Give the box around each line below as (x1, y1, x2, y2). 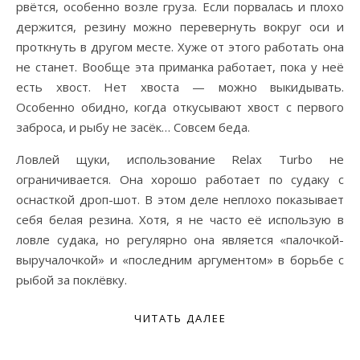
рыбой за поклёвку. (16, 272, 127, 288)
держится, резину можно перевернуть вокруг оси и (16, 18, 344, 35)
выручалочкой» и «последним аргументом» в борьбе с (16, 252, 344, 268)
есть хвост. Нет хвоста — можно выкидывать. (16, 79, 344, 96)
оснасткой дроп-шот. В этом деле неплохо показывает (16, 191, 344, 208)
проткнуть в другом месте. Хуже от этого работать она (16, 39, 344, 55)
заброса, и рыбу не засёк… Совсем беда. (16, 119, 250, 136)
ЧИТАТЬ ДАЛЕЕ (133, 311, 227, 326)
